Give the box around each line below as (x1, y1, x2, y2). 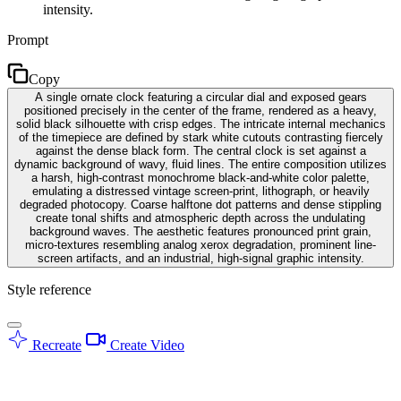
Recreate (29, 337, 81, 353)
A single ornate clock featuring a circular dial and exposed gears (34, 90, 367, 104)
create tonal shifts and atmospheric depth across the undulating (36, 210, 365, 225)
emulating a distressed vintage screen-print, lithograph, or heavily (31, 183, 370, 198)
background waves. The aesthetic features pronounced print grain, (30, 224, 371, 238)
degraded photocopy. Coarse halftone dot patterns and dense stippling (20, 197, 381, 211)
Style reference (7, 281, 91, 297)
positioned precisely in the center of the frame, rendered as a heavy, (24, 103, 377, 117)
